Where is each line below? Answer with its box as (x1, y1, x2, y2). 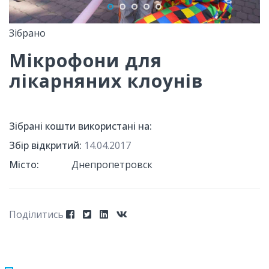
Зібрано (9, 26, 46, 40)
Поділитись (9, 207, 64, 221)
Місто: (9, 157, 39, 171)
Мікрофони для (9, 47, 162, 73)
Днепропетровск (71, 157, 153, 171)
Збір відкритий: (9, 138, 82, 152)
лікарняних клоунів (9, 68, 204, 93)
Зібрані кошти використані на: (9, 119, 152, 133)
